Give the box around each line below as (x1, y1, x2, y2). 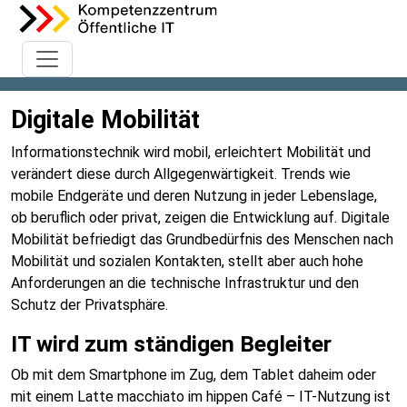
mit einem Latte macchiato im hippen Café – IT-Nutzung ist (11, 388, 391, 405)
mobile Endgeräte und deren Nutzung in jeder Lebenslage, (11, 187, 377, 204)
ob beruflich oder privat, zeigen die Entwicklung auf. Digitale (11, 209, 390, 226)
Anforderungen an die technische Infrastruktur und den (11, 274, 359, 292)
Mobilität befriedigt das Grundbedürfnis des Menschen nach (11, 231, 393, 248)
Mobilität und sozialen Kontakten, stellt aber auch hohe (11, 253, 363, 270)
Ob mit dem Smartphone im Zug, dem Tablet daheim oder (11, 366, 376, 383)
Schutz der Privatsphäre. (11, 296, 168, 313)
